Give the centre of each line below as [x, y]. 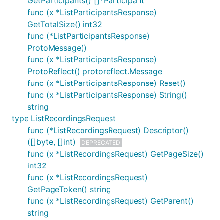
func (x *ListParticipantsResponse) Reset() [107, 83]
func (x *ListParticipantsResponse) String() [107, 95]
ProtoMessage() [57, 48]
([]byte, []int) [52, 142]
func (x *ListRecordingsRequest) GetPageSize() [116, 154]
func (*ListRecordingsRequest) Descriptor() [108, 130]
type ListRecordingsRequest [64, 118]
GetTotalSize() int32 [65, 24]
